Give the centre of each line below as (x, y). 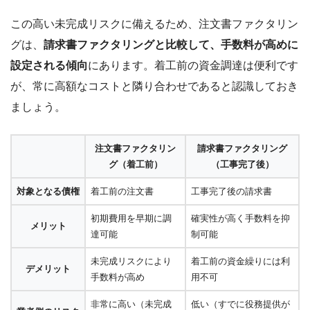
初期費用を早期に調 (131, 218)
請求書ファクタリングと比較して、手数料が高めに (171, 44)
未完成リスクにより (131, 261)
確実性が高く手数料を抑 (240, 218)
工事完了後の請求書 (231, 191)
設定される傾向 (49, 65)
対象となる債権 (48, 191)
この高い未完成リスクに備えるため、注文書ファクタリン (154, 24)
